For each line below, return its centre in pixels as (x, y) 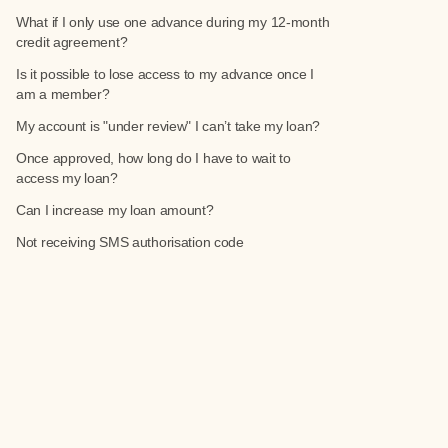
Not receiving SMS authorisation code (130, 242)
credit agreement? (72, 42)
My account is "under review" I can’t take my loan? (168, 126)
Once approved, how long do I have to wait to (153, 158)
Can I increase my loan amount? (115, 210)
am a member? (63, 94)
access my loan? (67, 178)
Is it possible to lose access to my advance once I (165, 74)
